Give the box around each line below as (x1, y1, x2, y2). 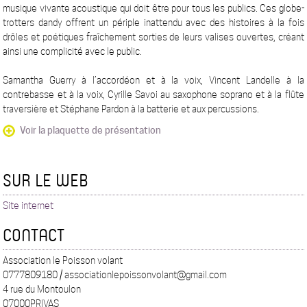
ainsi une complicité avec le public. (3, 46, 143, 57)
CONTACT (3, 223, 65, 246)
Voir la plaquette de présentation (20, 125, 162, 136)
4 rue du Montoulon (3, 284, 82, 295)
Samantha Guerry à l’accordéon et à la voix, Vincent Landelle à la (3, 75, 304, 86)
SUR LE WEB (3, 169, 89, 191)
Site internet (3, 200, 54, 211)
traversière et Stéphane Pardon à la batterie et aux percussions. (3, 103, 260, 114)
